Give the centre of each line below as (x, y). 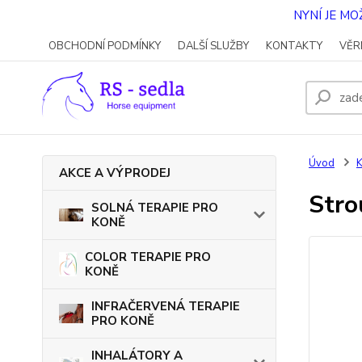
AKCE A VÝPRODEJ (115, 173)
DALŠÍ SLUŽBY (213, 46)
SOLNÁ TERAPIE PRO (155, 208)
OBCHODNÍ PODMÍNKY (105, 46)
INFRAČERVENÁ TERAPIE (166, 306)
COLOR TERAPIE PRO (148, 257)
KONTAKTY (294, 46)
